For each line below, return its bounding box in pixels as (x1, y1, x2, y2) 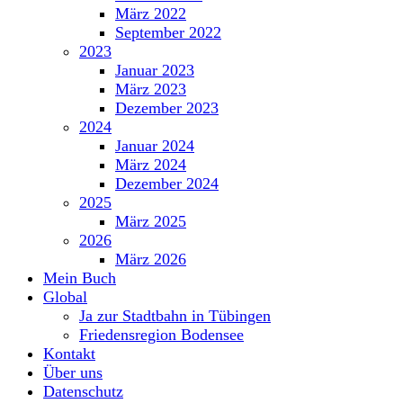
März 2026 (115, 250, 186, 268)
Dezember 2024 (115, 175, 219, 193)
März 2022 (115, 4, 186, 22)
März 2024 (115, 156, 186, 174)
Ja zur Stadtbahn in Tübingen (79, 307, 271, 325)
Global (43, 288, 87, 306)
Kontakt (43, 345, 95, 363)
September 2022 (115, 23, 221, 41)
